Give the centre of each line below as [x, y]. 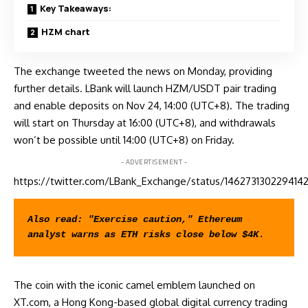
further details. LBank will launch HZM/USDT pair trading [145, 88]
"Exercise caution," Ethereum [165, 220]
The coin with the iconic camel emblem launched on [134, 285]
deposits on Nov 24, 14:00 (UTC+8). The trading [178, 105]
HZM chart [66, 31]
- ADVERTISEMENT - [154, 162]
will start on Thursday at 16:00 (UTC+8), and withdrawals [145, 122]
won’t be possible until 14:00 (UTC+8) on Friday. [124, 140]
